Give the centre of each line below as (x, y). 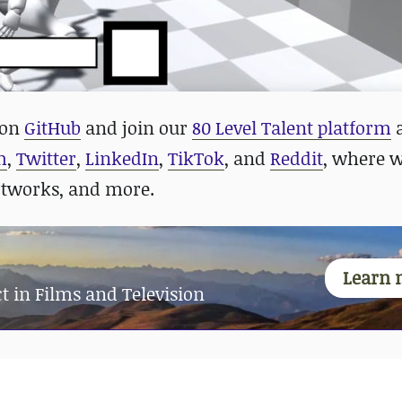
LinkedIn (122, 158)
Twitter (46, 158)
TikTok (196, 158)
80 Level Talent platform (292, 128)
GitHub (52, 128)
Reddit (297, 158)
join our (157, 128)
